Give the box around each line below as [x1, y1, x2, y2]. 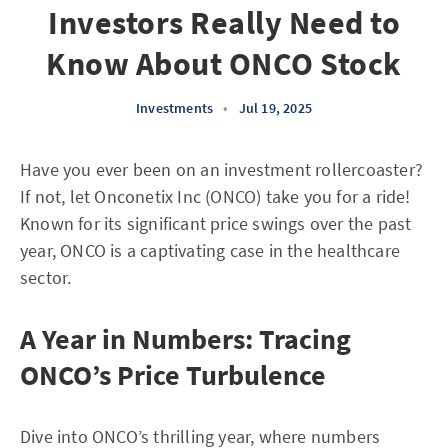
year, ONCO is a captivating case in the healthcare [20, 239, 401, 262]
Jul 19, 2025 [238, 99, 312, 117]
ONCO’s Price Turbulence [20, 357, 326, 393]
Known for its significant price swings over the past [20, 212, 412, 235]
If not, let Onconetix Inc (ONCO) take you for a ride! [20, 185, 411, 208]
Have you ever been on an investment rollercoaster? [20, 158, 424, 181]
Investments [136, 99, 214, 117]
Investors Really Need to [48, 3, 400, 43]
